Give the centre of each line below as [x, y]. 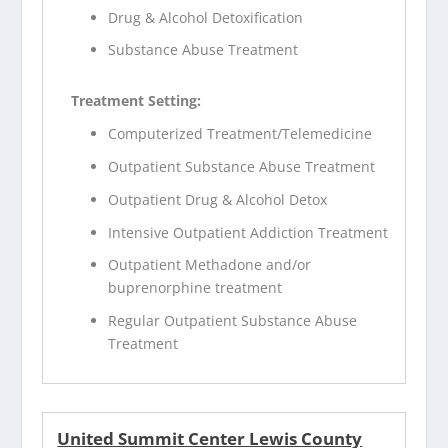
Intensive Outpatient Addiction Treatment [248, 232]
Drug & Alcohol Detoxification [206, 17]
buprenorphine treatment [195, 288]
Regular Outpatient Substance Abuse [233, 321]
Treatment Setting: [136, 101]
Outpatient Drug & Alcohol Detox [218, 199]
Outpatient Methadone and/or [210, 265]
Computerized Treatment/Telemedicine [240, 134]
